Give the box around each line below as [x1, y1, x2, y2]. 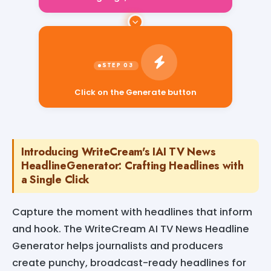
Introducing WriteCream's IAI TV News [21, 143, 216, 160]
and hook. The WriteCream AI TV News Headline [12, 221, 249, 236]
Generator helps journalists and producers [12, 238, 223, 253]
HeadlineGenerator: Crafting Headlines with [21, 157, 244, 174]
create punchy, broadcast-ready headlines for [12, 255, 246, 270]
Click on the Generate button [74, 86, 197, 98]
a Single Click [21, 171, 90, 188]
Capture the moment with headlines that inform [12, 204, 252, 219]
